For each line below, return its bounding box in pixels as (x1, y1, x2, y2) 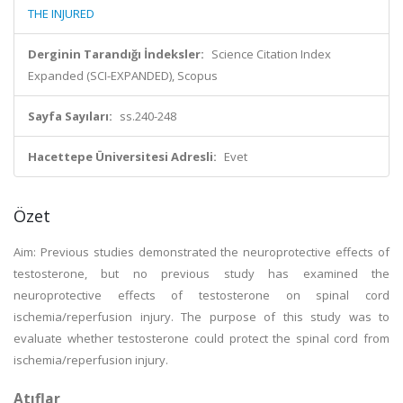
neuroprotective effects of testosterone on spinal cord (13, 287, 390, 303)
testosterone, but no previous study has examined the (13, 265, 390, 282)
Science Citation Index (211, 46, 331, 62)
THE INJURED (28, 5, 94, 22)
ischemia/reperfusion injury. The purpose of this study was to (13, 309, 390, 325)
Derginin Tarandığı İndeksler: (28, 46, 204, 62)
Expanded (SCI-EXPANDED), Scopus (28, 67, 218, 84)
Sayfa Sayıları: (28, 108, 112, 124)
